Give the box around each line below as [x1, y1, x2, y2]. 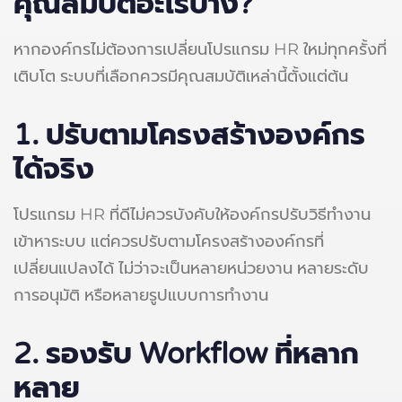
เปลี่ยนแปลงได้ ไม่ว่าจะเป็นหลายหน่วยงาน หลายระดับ [13, 258, 369, 278]
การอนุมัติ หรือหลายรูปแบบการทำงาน [13, 284, 268, 305]
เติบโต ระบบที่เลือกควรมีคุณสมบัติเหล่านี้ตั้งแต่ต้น [13, 66, 348, 86]
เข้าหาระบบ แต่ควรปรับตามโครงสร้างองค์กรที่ [13, 231, 324, 251]
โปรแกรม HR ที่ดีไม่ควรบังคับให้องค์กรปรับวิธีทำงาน [13, 204, 371, 224]
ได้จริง [13, 152, 94, 187]
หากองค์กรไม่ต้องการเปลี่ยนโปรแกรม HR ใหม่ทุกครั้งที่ [13, 39, 387, 59]
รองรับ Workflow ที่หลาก [46, 336, 359, 371]
